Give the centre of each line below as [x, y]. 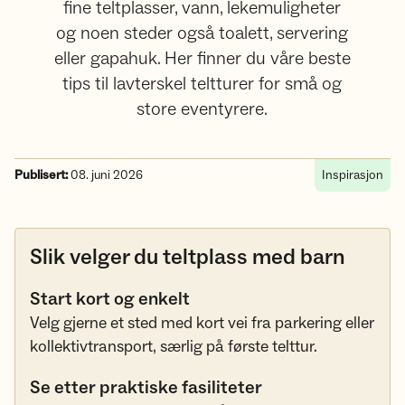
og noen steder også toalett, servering [202, 33]
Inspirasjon [353, 175]
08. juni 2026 [105, 175]
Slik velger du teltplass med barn [187, 257]
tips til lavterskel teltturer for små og [202, 84]
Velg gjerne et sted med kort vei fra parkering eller [202, 323]
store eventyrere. [202, 109]
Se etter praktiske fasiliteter [148, 388]
